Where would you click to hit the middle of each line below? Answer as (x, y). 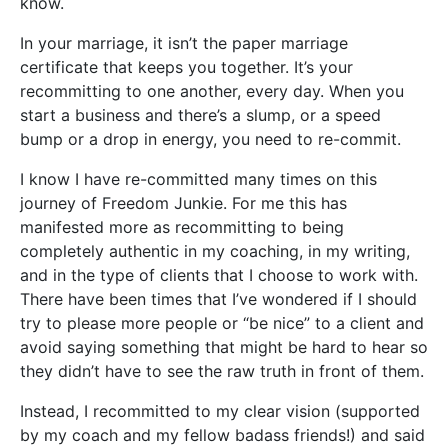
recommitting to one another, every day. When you (212, 91)
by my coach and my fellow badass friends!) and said (222, 435)
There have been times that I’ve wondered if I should (218, 299)
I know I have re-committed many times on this (198, 179)
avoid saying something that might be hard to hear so (224, 347)
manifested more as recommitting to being (182, 227)
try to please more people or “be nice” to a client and (222, 323)
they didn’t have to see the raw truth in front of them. (222, 371)
